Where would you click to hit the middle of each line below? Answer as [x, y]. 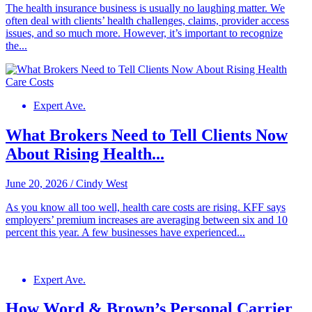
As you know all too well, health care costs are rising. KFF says [146, 207]
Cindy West [102, 183]
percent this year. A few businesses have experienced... [125, 232]
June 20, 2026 [37, 183]
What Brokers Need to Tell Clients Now [147, 135]
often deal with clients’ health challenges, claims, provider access [147, 20]
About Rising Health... [85, 154]
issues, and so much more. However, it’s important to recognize [144, 33]
